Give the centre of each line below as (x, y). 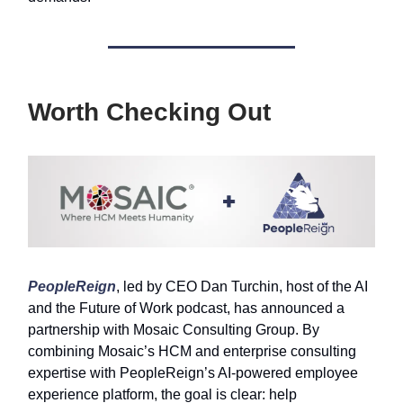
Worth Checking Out (149, 112)
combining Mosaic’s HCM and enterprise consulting (192, 351)
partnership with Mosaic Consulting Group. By (174, 329)
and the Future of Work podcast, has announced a (186, 308)
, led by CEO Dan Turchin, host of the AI (242, 286)
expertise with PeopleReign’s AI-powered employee (193, 372)
